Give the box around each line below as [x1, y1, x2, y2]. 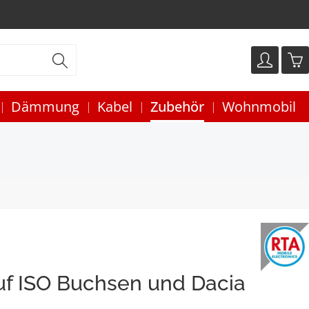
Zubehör [150, 97, 204, 116]
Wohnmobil [222, 97, 296, 116]
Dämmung [11, 97, 79, 116]
